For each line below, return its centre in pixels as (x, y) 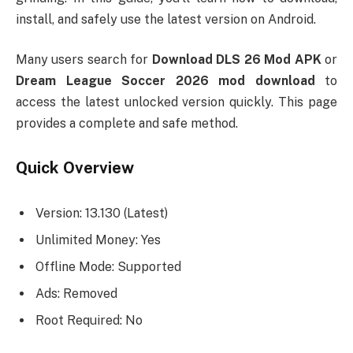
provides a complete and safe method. (127, 124)
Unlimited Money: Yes (98, 240)
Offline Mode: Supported (108, 266)
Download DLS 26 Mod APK (236, 60)
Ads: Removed (76, 293)
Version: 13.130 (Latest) (102, 213)
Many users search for (84, 60)
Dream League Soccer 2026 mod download (165, 81)
